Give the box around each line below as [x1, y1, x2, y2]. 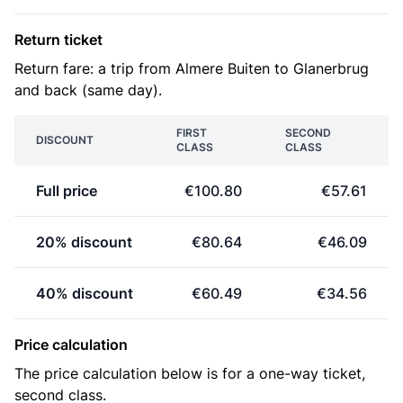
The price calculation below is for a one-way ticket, [14, 364, 365, 382]
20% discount [36, 233, 132, 251]
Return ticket [14, 31, 103, 49]
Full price [36, 182, 97, 200]
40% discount [36, 284, 133, 302]
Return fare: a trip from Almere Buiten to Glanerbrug [14, 59, 369, 77]
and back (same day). [14, 81, 162, 99]
